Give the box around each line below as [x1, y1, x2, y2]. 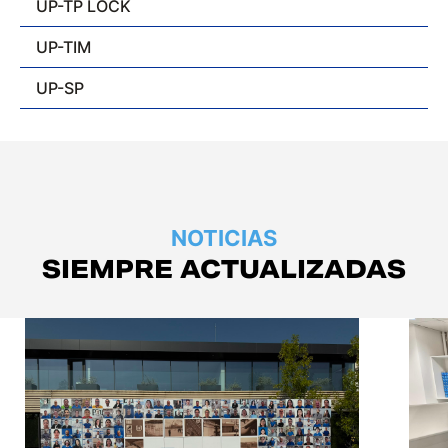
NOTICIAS [171, 224, 277, 251]
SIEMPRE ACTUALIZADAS [42, 254, 406, 285]
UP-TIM [36, 37, 91, 57]
